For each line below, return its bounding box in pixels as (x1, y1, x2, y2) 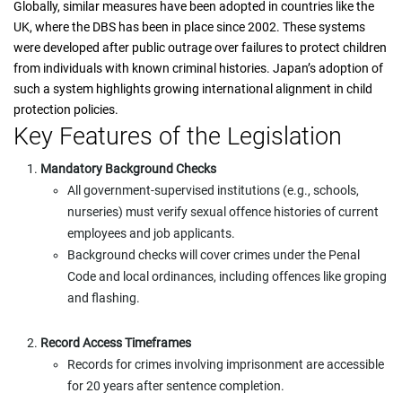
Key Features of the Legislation (13, 122, 342, 151)
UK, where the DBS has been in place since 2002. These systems (13, 20, 365, 34)
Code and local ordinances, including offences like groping (67, 269, 387, 284)
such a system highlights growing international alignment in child (13, 82, 372, 96)
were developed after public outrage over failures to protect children (13, 40, 387, 55)
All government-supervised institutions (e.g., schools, (67, 183, 359, 197)
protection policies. (13, 102, 118, 117)
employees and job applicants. (67, 226, 235, 240)
